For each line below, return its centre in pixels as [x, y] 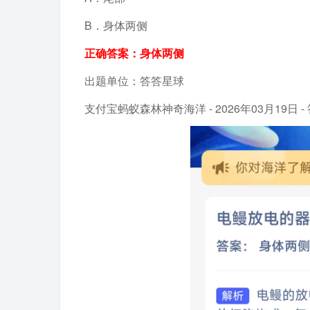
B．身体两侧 [116, 25]
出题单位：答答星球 [134, 81]
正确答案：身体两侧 [134, 53]
